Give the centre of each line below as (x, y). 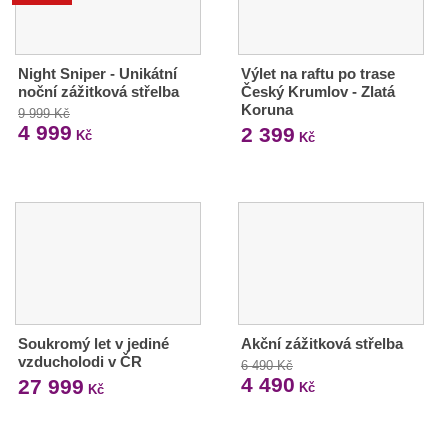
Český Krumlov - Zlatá (317, 91)
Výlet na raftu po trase (317, 73)
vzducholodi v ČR (80, 361)
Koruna (266, 109)
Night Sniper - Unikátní (97, 73)
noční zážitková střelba (98, 91)
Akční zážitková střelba (321, 343)
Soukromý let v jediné (93, 343)
